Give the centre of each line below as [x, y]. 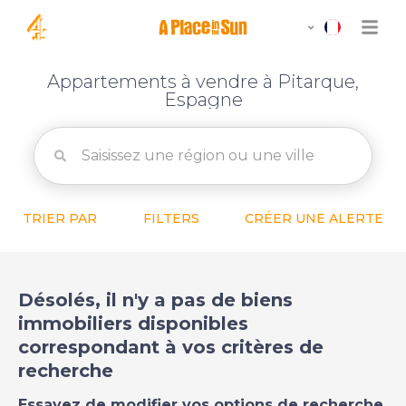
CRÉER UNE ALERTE [314, 218]
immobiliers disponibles [133, 324]
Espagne [203, 100]
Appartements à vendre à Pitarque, [203, 82]
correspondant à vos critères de [171, 347]
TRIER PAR [60, 218]
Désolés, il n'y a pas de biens [155, 300]
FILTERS [171, 218]
